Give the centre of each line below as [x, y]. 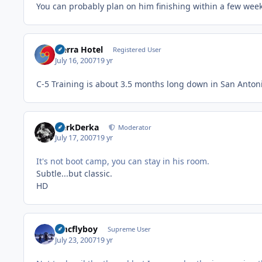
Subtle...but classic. [74, 174]
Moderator [134, 127]
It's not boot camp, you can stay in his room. [123, 161]
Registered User [137, 50]
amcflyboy [77, 229]
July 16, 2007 [76, 60]
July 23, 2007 [76, 240]
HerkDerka [77, 127]
